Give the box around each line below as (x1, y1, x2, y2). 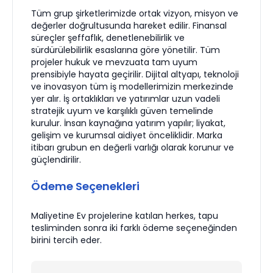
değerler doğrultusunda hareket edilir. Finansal (31, 19, 227, 32)
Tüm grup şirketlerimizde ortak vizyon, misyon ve (31, 7, 238, 19)
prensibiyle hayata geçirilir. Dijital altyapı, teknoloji (31, 68, 239, 80)
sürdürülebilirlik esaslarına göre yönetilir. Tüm (31, 44, 220, 56)
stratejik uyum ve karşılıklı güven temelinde (31, 105, 213, 117)
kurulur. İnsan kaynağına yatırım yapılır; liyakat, (31, 117, 225, 129)
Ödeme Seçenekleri (31, 179, 140, 194)
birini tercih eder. (31, 234, 102, 246)
